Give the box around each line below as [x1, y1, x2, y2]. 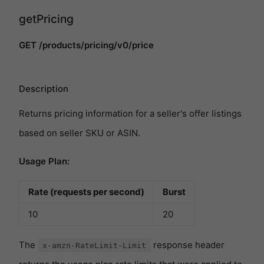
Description [19, 83, 68, 95]
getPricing [19, 12, 74, 27]
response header [151, 239, 225, 251]
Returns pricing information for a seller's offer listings [19, 108, 242, 120]
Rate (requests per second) [28, 186, 144, 198]
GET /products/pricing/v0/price [19, 39, 154, 51]
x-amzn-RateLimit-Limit [42, 241, 146, 250]
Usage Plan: [19, 156, 70, 167]
